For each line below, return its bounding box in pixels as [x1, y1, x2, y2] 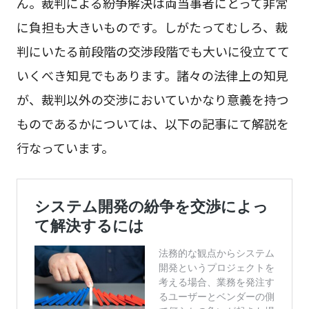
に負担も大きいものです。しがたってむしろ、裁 [16, 18, 288, 37]
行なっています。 [16, 139, 114, 157]
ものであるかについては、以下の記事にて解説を [16, 114, 289, 133]
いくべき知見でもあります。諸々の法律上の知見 [16, 66, 288, 85]
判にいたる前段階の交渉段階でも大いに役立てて [16, 42, 290, 61]
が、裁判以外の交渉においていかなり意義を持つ [16, 90, 289, 109]
